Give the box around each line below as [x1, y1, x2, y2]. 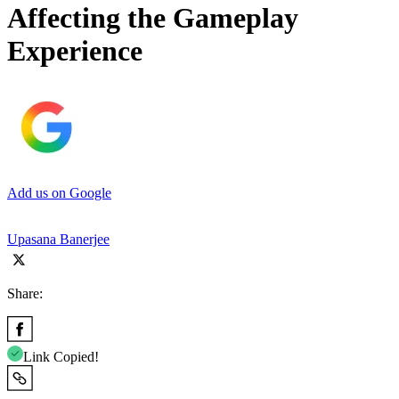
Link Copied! [23, 348, 99, 364]
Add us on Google [7, 184, 111, 200]
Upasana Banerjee [7, 231, 110, 247]
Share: [7, 285, 43, 301]
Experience [7, 35, 142, 68]
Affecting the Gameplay [7, 2, 298, 35]
